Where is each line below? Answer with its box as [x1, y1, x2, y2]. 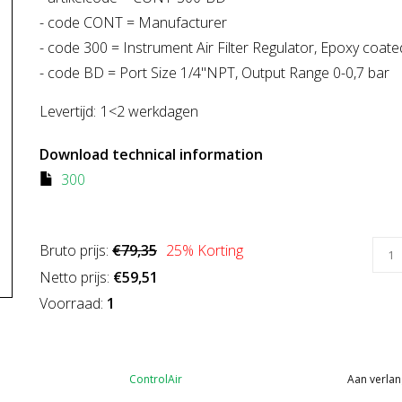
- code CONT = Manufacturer [39, 13, 227, 32]
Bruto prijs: [39, 240, 112, 260]
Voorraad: [39, 293, 107, 313]
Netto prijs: [39, 267, 113, 287]
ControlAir [129, 371, 182, 387]
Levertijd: [39, 101, 96, 121]
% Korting [182, 240, 243, 260]
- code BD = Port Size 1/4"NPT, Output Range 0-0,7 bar [39, 63, 389, 83]
